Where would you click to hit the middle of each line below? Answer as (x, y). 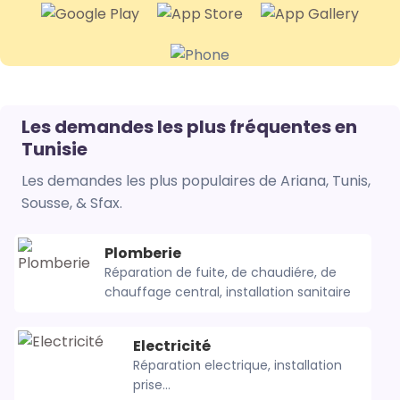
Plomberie (143, 254)
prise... (151, 385)
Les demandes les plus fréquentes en (189, 127)
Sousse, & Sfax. (72, 204)
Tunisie (54, 150)
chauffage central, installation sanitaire (228, 292)
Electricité (171, 346)
